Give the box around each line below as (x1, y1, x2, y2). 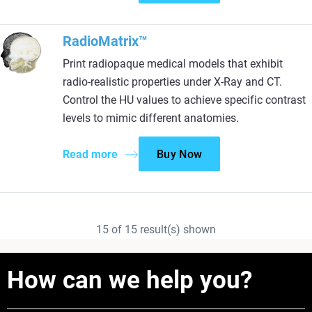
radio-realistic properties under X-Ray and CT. (63, 75, 282, 88)
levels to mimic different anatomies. (63, 111, 239, 125)
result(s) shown (137, 223, 216, 236)
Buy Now (157, 148, 203, 161)
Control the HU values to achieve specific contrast (63, 93, 306, 107)
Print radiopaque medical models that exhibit (63, 57, 283, 70)
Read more (63, 148, 118, 161)
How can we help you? (7, 266, 252, 295)
